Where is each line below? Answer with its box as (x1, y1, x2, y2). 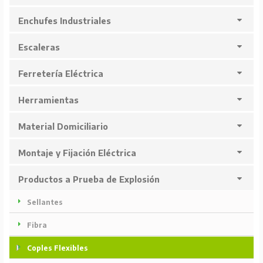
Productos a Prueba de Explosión (18, 174, 160, 185)
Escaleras (18, 42, 60, 53)
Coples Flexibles (26, 244, 88, 253)
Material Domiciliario (18, 122, 108, 132)
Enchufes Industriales (18, 16, 111, 26)
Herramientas (18, 95, 79, 106)
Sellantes (26, 198, 63, 207)
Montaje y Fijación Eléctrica (18, 148, 136, 159)
